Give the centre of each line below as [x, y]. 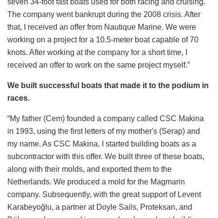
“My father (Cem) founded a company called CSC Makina [106, 119]
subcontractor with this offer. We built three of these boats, [106, 157]
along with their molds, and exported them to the [90, 169]
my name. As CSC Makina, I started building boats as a [102, 144]
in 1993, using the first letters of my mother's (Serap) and [104, 131]
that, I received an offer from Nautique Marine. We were [102, 27]
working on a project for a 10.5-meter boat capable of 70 [103, 40]
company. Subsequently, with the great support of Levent [104, 195]
